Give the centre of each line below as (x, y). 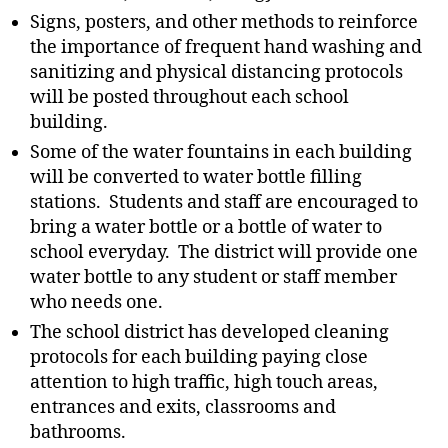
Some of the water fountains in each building (221, 152)
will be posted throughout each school (189, 97)
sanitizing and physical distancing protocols (216, 72)
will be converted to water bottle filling (196, 177)
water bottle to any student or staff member (213, 277)
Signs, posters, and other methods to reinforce (224, 22)
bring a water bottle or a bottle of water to (206, 227)
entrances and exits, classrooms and (183, 407)
